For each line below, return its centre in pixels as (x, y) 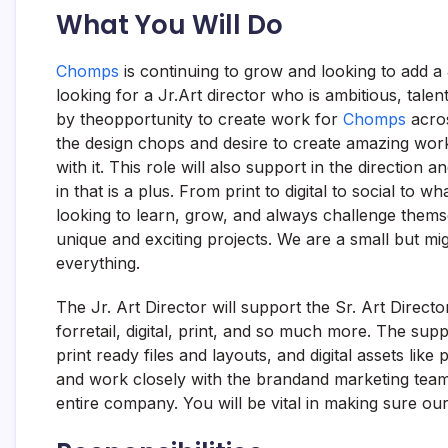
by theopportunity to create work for (199, 119)
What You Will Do (169, 25)
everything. (98, 263)
